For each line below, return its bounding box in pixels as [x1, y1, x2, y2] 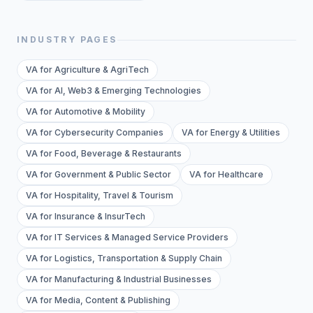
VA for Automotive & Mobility [26, 106, 145, 117]
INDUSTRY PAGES [17, 34, 117, 45]
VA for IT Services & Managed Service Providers [26, 232, 228, 243]
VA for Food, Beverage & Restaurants [26, 148, 182, 159]
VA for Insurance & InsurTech [26, 211, 145, 222]
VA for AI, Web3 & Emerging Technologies [26, 85, 201, 96]
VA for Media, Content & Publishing [26, 295, 170, 306]
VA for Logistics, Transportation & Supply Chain [26, 253, 222, 264]
